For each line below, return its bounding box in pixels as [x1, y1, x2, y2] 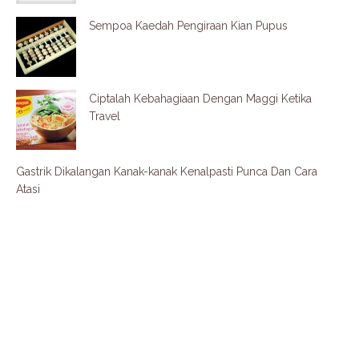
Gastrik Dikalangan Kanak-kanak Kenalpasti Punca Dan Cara [16, 165, 317, 178]
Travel [89, 110, 120, 123]
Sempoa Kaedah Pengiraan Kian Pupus [89, 19, 288, 32]
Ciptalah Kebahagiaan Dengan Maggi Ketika [89, 92, 312, 105]
